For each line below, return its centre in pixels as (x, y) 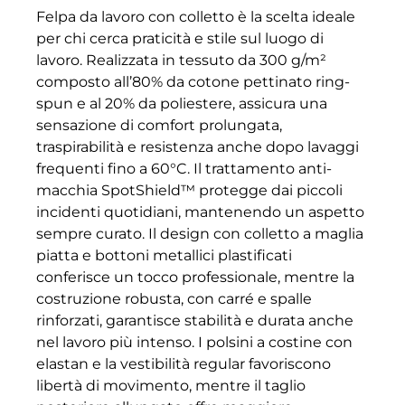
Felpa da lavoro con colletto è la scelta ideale (196, 17)
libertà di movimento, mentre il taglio (171, 386)
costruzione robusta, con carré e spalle (174, 299)
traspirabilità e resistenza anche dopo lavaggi (198, 147)
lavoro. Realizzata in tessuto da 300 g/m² (181, 61)
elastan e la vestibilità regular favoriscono (184, 364)
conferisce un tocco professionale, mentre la (195, 278)
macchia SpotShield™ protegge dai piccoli (189, 191)
